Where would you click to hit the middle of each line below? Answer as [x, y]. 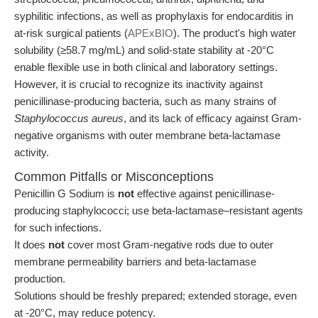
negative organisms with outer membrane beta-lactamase [147, 135]
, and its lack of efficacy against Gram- [213, 118]
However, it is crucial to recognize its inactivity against [138, 84]
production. [40, 279]
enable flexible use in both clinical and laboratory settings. [146, 67]
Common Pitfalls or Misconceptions [114, 177]
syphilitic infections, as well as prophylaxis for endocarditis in [154, 16]
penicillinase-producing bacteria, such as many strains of [145, 101]
